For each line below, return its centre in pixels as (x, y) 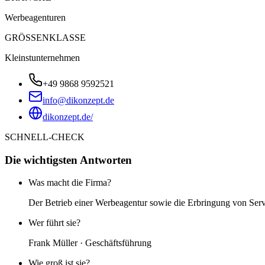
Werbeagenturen (35, 17)
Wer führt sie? (54, 223)
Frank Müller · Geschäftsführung (90, 243)
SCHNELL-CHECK (45, 137)
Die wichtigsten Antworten (68, 160)
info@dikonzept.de (78, 100)
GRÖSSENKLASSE (45, 37)
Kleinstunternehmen (42, 57)
